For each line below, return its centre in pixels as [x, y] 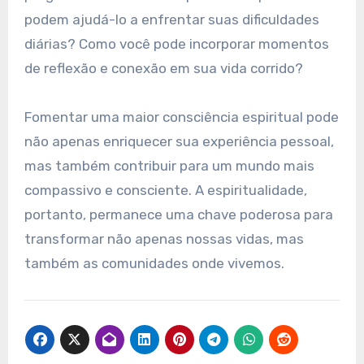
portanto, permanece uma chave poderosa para [178, 214]
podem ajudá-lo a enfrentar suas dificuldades [171, 19]
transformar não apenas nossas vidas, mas [164, 238]
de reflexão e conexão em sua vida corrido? [163, 68]
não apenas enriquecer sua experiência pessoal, [179, 141]
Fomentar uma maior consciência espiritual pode [181, 117]
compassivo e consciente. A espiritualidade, [165, 190]
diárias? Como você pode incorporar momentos [176, 43]
